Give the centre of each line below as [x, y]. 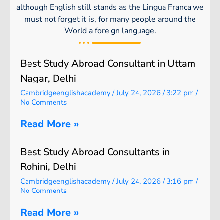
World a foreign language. [110, 31]
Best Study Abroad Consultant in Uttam [108, 63]
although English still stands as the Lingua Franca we [110, 7]
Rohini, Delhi [48, 166]
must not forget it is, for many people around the [110, 19]
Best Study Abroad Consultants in [95, 152]
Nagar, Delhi [48, 78]
